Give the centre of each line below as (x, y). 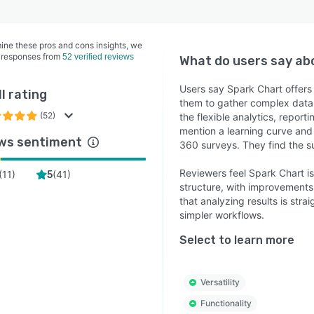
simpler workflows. (221, 215)
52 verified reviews (98, 57)
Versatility (220, 282)
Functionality (226, 303)
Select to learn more (237, 240)
